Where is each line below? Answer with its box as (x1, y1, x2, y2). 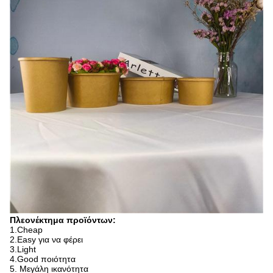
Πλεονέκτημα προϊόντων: (10, 215, 116, 225)
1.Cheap (10, 225, 43, 235)
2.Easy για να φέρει (10, 235, 83, 244)
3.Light (10, 244, 36, 254)
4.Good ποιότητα (10, 254, 76, 264)
